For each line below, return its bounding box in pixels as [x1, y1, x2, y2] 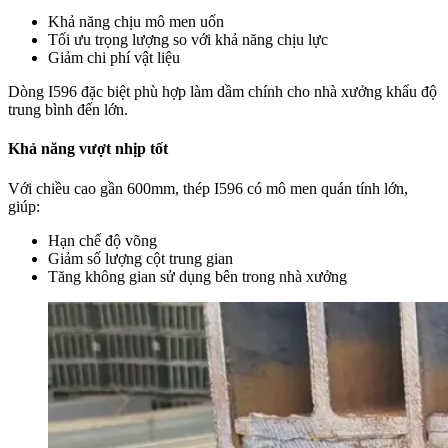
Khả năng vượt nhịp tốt [8, 140, 168, 158]
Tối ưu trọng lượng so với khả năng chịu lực [48, 31, 328, 49]
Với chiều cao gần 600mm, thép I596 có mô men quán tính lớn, [8, 179, 408, 197]
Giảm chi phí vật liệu [48, 49, 180, 67]
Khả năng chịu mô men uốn [48, 13, 224, 31]
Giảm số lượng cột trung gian [48, 249, 233, 267]
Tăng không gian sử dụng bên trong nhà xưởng [48, 267, 347, 285]
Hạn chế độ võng [48, 231, 157, 249]
